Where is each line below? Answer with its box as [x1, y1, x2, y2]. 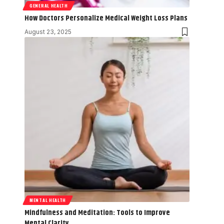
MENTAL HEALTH [29, 196, 66, 203]
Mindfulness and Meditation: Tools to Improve [24, 206, 170, 218]
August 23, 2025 [24, 27, 71, 35]
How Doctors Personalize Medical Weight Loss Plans [24, 12, 187, 24]
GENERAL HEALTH [29, 1, 68, 9]
